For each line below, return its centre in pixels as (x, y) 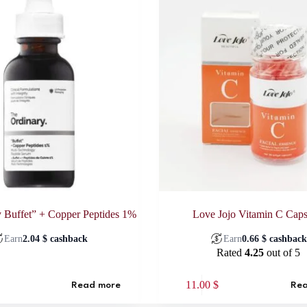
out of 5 (282, 253)
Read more (96, 285)
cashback (68, 238)
